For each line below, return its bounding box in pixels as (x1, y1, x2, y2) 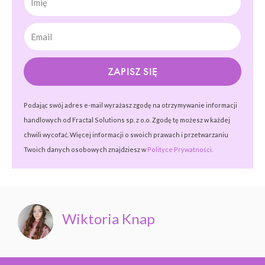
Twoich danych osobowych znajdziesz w (24, 146, 147, 154)
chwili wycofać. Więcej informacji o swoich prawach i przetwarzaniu (24, 131, 228, 139)
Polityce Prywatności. (147, 146, 213, 154)
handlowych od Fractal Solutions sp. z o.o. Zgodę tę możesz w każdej (24, 116, 230, 124)
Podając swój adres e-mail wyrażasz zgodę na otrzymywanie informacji (24, 101, 237, 109)
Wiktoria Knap (62, 210, 155, 228)
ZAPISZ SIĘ (108, 64, 157, 79)
